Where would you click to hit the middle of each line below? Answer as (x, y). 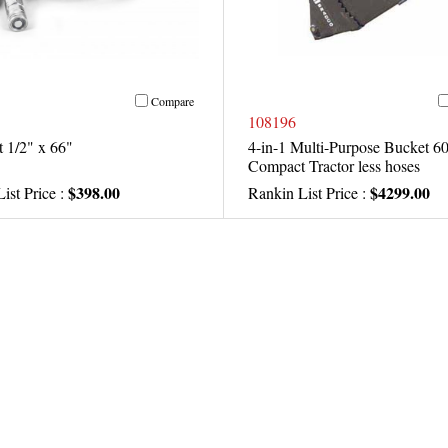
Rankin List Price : (309, 193)
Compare (172, 100)
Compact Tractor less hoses (334, 166)
